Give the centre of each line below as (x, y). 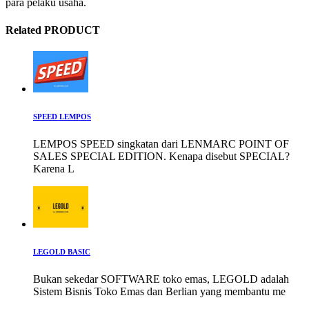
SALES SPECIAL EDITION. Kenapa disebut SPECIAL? (161, 156)
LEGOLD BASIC (62, 251)
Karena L (54, 168)
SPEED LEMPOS (62, 116)
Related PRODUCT (53, 30)
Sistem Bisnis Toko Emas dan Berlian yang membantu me (159, 291)
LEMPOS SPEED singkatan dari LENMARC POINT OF (161, 143)
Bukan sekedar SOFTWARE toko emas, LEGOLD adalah (161, 279)
